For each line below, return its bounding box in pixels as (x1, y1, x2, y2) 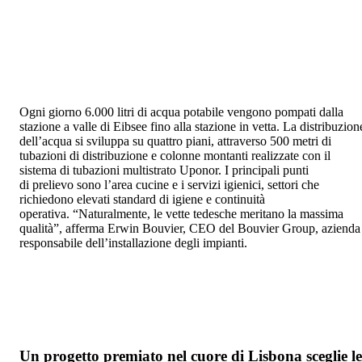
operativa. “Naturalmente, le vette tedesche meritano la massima (19, 206, 343, 221)
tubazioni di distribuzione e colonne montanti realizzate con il (19, 148, 330, 162)
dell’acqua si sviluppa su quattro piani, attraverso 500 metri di (19, 133, 331, 148)
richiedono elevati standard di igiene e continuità (19, 192, 265, 206)
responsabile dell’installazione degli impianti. (19, 235, 254, 250)
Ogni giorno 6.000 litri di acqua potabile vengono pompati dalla (19, 104, 343, 119)
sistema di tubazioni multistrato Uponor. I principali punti (19, 162, 309, 177)
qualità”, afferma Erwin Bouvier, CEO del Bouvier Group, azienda (19, 221, 360, 235)
